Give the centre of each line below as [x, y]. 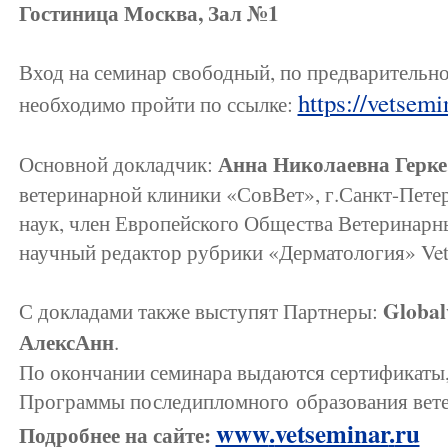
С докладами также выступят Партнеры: [200, 310]
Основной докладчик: [118, 163]
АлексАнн [66, 341]
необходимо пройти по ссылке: [158, 103]
